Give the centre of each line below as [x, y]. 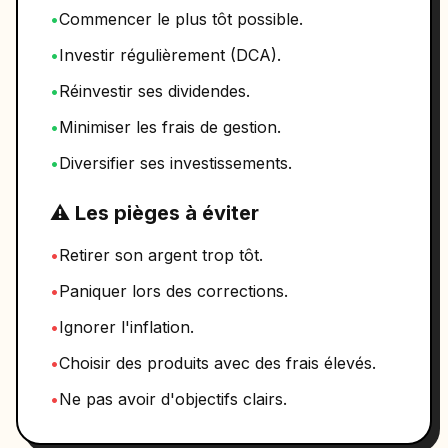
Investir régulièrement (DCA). [170, 55]
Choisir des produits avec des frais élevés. [217, 363]
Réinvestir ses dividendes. [154, 91]
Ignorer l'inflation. [126, 327]
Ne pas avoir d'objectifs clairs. [173, 399]
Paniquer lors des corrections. [173, 291]
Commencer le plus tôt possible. [181, 19]
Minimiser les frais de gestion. [170, 127]
